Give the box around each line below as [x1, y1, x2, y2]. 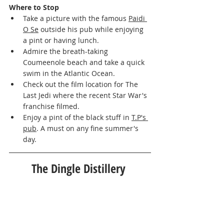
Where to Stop [9, 2, 65, 12]
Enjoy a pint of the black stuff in [23, 112, 131, 122]
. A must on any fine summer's [36, 123, 140, 133]
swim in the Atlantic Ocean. [23, 68, 117, 78]
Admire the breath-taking [23, 46, 110, 56]
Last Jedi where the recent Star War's [23, 90, 149, 100]
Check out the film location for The [23, 79, 140, 89]
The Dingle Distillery [31, 160, 128, 177]
